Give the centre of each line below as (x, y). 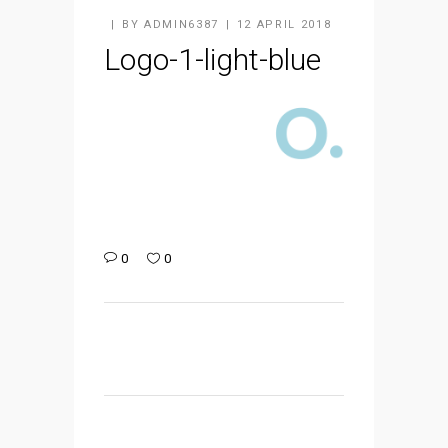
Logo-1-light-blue (212, 59)
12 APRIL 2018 (284, 24)
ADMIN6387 (181, 24)
